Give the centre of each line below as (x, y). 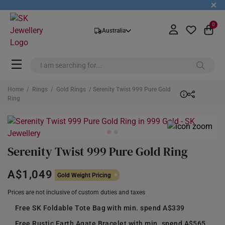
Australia (114, 31)
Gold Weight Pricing (84, 175)
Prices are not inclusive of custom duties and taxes (76, 192)
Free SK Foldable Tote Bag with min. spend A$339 (100, 208)
